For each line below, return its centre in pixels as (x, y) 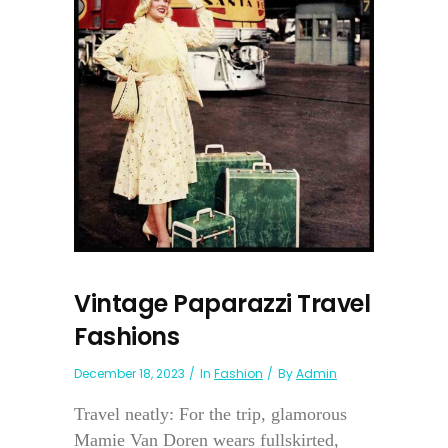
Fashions (126, 337)
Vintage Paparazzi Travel (222, 304)
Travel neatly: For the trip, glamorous (210, 414)
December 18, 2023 (129, 374)
